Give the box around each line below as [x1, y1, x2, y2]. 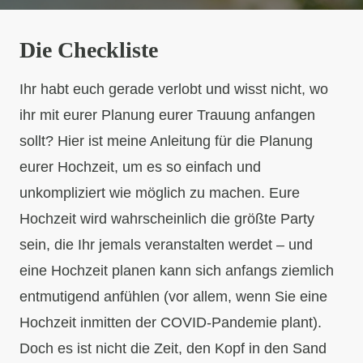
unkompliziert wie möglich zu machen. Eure [19, 185, 300, 201]
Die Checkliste [19, 37, 158, 62]
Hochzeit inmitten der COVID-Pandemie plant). [19, 314, 322, 331]
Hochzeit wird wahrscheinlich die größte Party [19, 211, 314, 227]
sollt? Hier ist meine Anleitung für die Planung [19, 133, 313, 149]
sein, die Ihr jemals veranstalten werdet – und [19, 237, 313, 253]
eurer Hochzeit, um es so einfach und [19, 159, 261, 175]
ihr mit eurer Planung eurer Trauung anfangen [19, 107, 315, 123]
